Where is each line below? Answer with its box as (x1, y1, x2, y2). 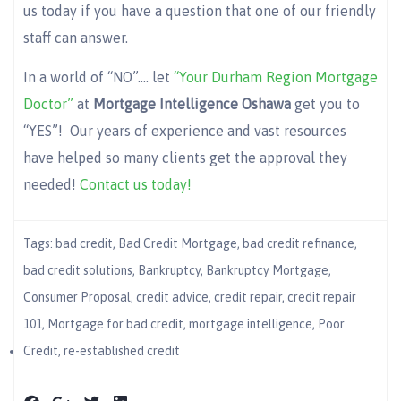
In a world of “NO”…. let (23, 69, 174, 86)
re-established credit (64, 343, 180, 358)
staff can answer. (23, 29, 128, 46)
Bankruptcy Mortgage (206, 262, 328, 277)
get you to (291, 96, 360, 113)
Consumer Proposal (23, 289, 131, 304)
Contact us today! (80, 176, 192, 193)
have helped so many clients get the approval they (23, 149, 347, 166)
